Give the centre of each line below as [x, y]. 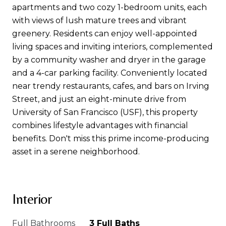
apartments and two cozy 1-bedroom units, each [109, 7]
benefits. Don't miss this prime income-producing [111, 138]
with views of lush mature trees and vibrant [99, 20]
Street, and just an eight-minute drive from [99, 99]
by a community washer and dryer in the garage [109, 60]
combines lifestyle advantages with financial [100, 125]
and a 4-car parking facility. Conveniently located [110, 73]
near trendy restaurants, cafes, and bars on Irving [111, 86]
